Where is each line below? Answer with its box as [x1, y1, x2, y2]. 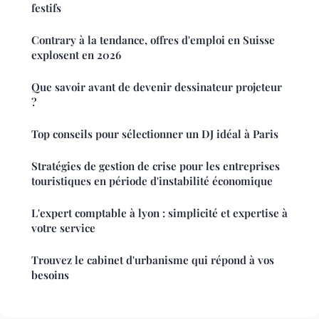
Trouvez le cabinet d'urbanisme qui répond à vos [31, 253, 274, 268]
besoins [31, 268, 69, 283]
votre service [31, 221, 95, 236]
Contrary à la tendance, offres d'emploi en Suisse [31, 33, 275, 48]
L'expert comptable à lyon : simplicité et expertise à [31, 206, 288, 221]
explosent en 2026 [31, 48, 121, 63]
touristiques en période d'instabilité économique [31, 174, 273, 189]
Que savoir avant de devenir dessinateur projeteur [31, 80, 282, 95]
